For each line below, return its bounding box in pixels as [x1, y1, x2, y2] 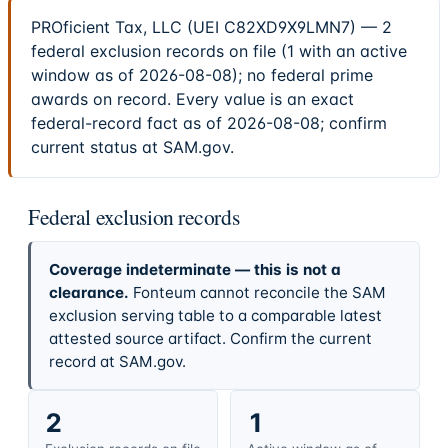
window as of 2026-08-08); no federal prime [31, 65, 373, 86]
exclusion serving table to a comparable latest [48, 305, 382, 325]
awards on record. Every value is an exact [31, 89, 354, 110]
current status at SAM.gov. [31, 137, 234, 158]
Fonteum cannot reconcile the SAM [132, 282, 386, 302]
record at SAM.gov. [48, 351, 186, 371]
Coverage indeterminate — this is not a [48, 259, 341, 279]
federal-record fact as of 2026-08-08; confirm [31, 113, 387, 134]
